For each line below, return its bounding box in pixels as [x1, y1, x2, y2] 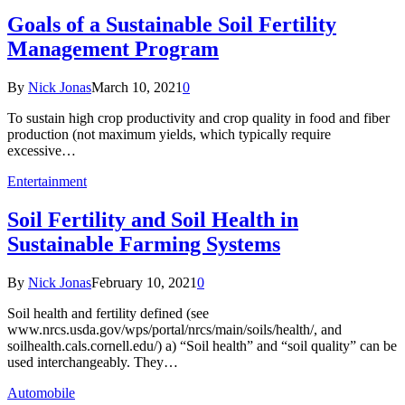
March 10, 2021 [91, 79, 183, 95]
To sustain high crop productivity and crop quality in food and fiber [7, 109, 390, 126]
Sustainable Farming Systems [7, 231, 280, 256]
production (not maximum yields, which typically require [7, 126, 331, 142]
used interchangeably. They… [7, 353, 178, 370]
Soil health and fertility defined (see [7, 305, 209, 321]
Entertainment [7, 173, 87, 189]
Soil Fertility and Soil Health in [7, 207, 298, 231]
